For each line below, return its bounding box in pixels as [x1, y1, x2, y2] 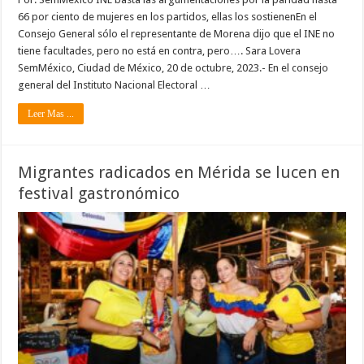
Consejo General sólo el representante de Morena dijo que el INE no [18, 28, 336, 41]
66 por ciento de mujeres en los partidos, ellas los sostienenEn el [18, 11, 318, 24]
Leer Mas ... [28, 108, 75, 120]
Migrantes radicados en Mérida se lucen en [18, 162, 340, 183]
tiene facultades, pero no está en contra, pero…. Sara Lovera [18, 45, 301, 58]
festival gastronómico [18, 184, 180, 204]
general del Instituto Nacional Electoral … [18, 79, 211, 92]
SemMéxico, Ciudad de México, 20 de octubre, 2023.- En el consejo [18, 62, 329, 75]
